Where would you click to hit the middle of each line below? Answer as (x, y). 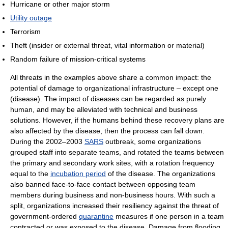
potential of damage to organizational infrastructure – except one (114, 88)
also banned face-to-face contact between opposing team (103, 184)
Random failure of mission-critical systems (78, 59)
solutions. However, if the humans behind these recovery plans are (117, 120)
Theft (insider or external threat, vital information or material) (107, 46)
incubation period (78, 174)
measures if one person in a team (169, 217)
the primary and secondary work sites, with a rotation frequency (112, 163)
